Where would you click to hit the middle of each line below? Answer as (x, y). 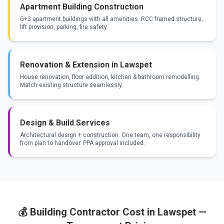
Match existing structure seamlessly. (71, 85)
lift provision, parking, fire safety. (64, 27)
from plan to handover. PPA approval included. (82, 143)
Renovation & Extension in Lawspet (86, 65)
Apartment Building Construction (82, 7)
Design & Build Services (65, 123)
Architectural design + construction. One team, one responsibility (110, 135)
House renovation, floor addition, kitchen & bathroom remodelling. (110, 77)
